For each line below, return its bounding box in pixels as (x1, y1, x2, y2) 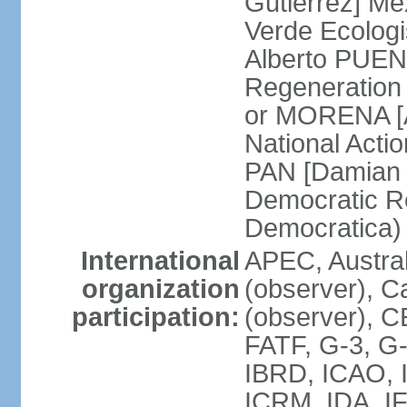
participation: (71, 303, 240, 332)
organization (81, 274, 240, 303)
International (80, 246, 240, 275)
